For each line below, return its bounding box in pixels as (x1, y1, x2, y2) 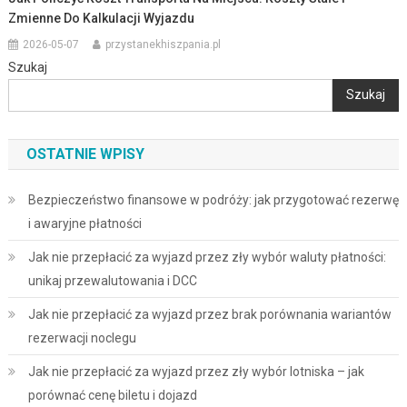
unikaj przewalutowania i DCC (27, 273, 197, 288)
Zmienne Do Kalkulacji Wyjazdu (8, 10, 195, 25)
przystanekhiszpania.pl (105, 37, 222, 51)
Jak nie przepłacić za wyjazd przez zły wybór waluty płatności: (27, 249, 386, 264)
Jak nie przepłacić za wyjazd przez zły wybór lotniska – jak (27, 363, 364, 379)
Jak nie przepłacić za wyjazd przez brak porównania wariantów (27, 306, 392, 322)
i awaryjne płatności (27, 215, 142, 231)
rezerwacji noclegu (27, 330, 136, 345)
